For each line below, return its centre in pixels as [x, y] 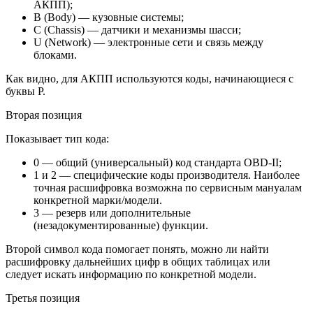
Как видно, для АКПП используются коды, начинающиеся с [150, 78]
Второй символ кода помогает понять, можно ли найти [137, 249]
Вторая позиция [44, 115]
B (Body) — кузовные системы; [109, 17]
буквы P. [26, 91]
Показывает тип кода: [57, 138]
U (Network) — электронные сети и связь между [148, 42]
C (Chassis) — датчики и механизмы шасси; [137, 29]
